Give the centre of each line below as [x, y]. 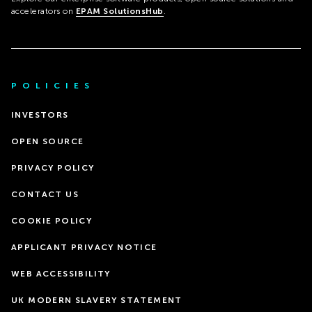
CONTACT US [45, 194]
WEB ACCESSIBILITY [61, 274]
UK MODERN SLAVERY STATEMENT [97, 300]
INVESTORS [40, 115]
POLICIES [53, 86]
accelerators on [44, 11]
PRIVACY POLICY [53, 168]
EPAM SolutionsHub [119, 11]
